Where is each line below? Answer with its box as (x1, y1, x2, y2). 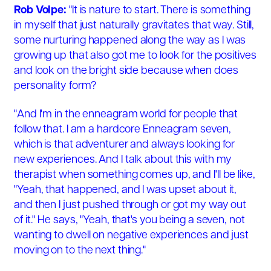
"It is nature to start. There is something (67, 4, 250, 16)
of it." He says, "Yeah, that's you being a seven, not (14, 215, 245, 227)
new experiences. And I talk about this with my (14, 154, 232, 166)
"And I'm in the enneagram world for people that (14, 109, 238, 121)
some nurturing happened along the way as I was (14, 34, 246, 47)
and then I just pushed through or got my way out (14, 200, 247, 212)
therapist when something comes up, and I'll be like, (14, 169, 255, 181)
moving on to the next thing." (14, 245, 148, 257)
